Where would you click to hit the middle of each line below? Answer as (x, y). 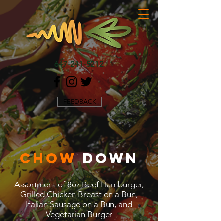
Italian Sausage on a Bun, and (79, 204)
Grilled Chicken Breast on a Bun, (79, 194)
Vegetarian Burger (79, 214)
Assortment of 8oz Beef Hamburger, (79, 184)
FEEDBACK (79, 101)
